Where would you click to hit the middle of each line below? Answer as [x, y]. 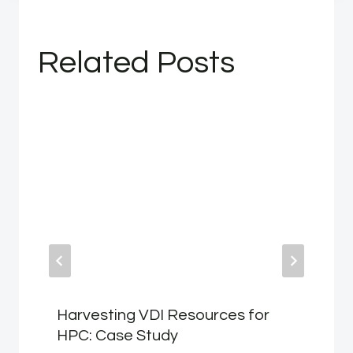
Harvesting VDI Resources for [163, 315]
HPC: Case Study [117, 335]
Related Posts [136, 63]
